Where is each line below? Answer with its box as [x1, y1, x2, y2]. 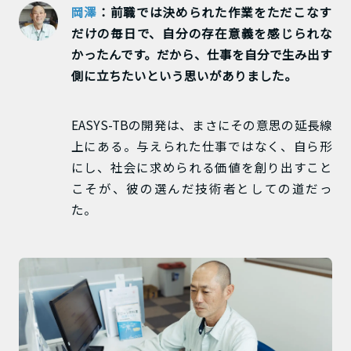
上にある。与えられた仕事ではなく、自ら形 [71, 136, 333, 154]
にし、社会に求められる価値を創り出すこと [71, 157, 333, 175]
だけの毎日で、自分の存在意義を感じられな [71, 24, 333, 42]
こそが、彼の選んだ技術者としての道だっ [71, 179, 333, 197]
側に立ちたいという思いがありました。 [71, 67, 297, 85]
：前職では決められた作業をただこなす [97, 3, 333, 21]
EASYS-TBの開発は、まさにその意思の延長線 [71, 115, 333, 133]
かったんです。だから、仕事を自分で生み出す [71, 45, 333, 63]
